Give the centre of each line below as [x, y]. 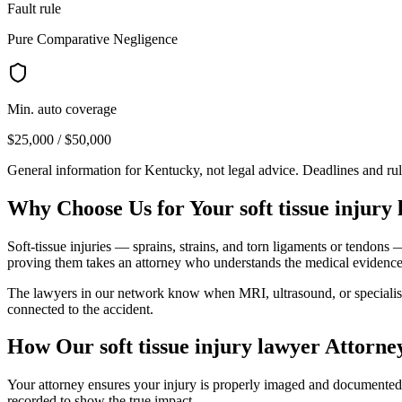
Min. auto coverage [62, 109]
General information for [76, 170]
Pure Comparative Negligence [92, 39]
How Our [53, 347]
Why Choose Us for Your [123, 208]
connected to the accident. [80, 309]
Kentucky [172, 170]
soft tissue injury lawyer [210, 347]
